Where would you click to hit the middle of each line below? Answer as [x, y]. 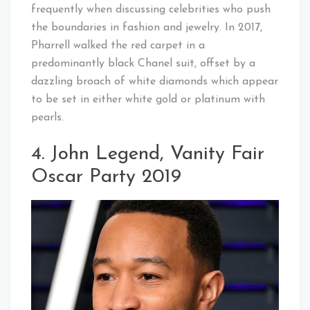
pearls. [47, 118]
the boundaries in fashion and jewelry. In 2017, [147, 28]
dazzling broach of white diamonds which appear [155, 82]
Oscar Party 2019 [106, 177]
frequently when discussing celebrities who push [151, 10]
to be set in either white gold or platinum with [148, 100]
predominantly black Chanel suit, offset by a [143, 64]
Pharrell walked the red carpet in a [118, 46]
